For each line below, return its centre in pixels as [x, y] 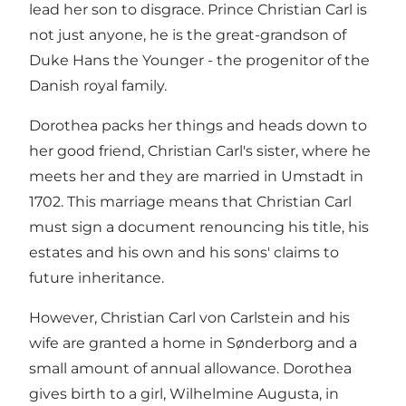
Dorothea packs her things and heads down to [198, 126]
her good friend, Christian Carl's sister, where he [200, 151]
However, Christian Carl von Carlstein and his [189, 318]
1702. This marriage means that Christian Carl [190, 202]
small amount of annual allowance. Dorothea [190, 369]
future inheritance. [97, 278]
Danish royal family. [98, 86]
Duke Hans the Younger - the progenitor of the [199, 61]
